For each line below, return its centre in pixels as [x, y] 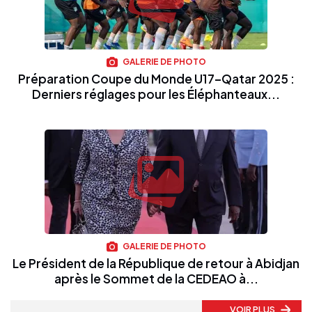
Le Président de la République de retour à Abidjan [156, 264]
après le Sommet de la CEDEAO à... [156, 279]
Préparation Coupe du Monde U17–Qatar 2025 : [156, 78]
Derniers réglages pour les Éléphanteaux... [156, 94]
